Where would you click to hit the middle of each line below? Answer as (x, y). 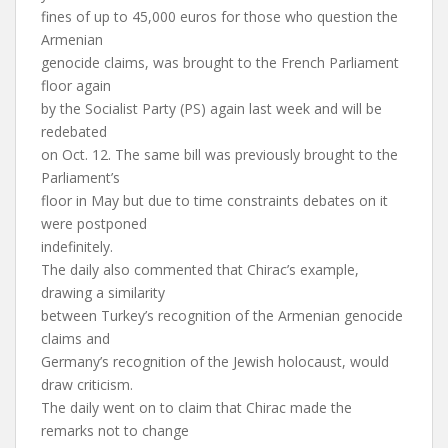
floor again (76, 85)
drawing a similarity (103, 292)
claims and (75, 338)
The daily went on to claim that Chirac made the (196, 407)
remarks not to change (115, 430)
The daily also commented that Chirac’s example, (200, 269)
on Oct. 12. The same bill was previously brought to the (219, 154)
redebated (74, 131)
